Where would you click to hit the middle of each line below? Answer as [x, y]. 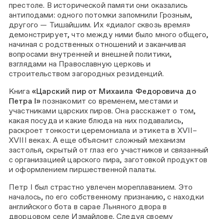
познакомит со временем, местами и [109, 101]
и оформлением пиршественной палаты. [83, 169]
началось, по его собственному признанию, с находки [106, 197]
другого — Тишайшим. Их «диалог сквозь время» [99, 25]
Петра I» [25, 101]
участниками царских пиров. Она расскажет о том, [102, 110]
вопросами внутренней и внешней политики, [90, 54]
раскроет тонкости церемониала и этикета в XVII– [103, 130]
